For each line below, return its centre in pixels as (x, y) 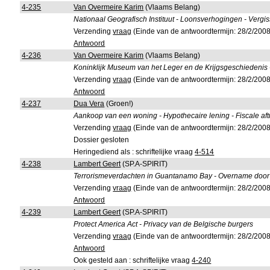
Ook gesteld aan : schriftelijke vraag (133, 260)
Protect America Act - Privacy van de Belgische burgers (164, 224)
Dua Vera (89, 104)
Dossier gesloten (102, 140)
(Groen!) (119, 104)
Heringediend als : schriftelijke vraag (134, 152)
